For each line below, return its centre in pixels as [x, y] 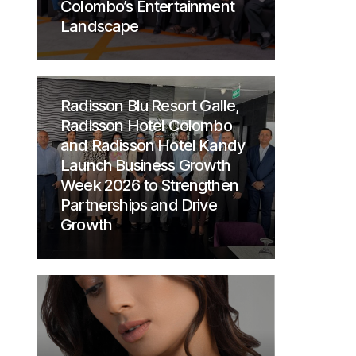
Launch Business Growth [145, 165]
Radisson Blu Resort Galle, [150, 106]
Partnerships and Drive [139, 205]
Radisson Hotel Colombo [146, 126]
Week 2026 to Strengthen [149, 185]
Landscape [100, 26]
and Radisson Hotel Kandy [153, 145]
